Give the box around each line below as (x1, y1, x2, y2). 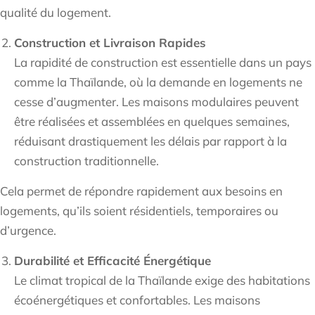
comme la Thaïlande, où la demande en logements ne (14, 75, 302, 90)
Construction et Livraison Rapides (14, 35, 206, 51)
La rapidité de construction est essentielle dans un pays (14, 55, 311, 70)
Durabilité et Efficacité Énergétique (14, 253, 211, 269)
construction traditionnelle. (14, 153, 159, 169)
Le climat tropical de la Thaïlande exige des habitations (14, 273, 310, 288)
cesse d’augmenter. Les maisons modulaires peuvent (14, 94, 299, 110)
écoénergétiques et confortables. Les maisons (14, 292, 260, 308)
